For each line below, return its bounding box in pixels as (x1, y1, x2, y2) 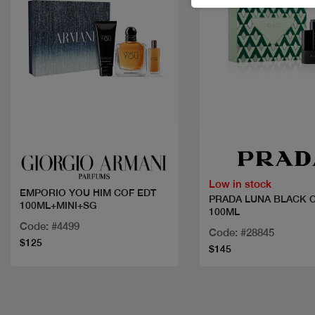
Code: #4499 (20, 220, 79, 233)
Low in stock (208, 177, 271, 190)
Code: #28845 (208, 226, 274, 238)
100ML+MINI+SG (20, 200, 97, 212)
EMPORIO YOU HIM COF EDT (20, 187, 156, 199)
